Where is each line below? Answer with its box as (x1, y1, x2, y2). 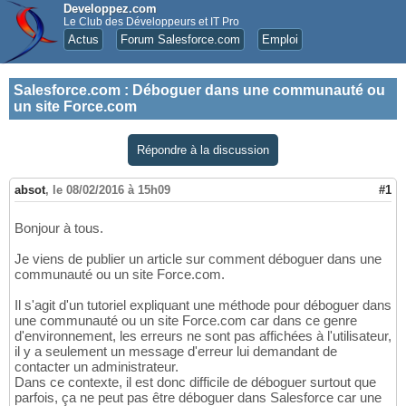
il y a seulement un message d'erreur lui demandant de (14, 343, 337, 360)
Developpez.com (63, 2, 157, 15)
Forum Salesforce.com (121, 33, 240, 46)
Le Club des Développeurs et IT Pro (63, 15, 239, 28)
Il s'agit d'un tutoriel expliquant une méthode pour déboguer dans (14, 297, 391, 314)
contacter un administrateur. (14, 359, 179, 375)
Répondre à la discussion (137, 143, 269, 157)
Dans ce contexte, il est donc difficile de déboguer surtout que (14, 374, 376, 391)
